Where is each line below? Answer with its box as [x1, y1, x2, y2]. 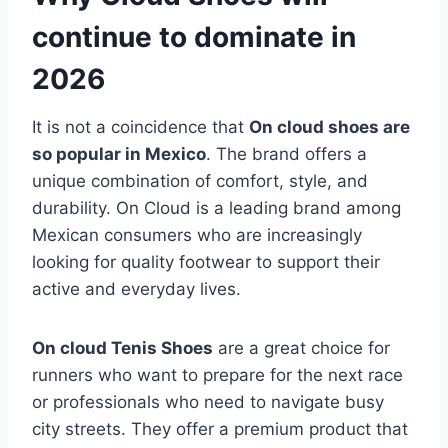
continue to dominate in [32, 20, 356, 55]
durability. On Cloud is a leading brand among [32, 198, 401, 219]
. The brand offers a [206, 144, 367, 165]
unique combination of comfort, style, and [32, 171, 368, 192]
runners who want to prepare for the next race [32, 365, 403, 386]
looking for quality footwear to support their [32, 252, 380, 273]
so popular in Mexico [32, 144, 206, 165]
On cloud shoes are [249, 117, 410, 138]
